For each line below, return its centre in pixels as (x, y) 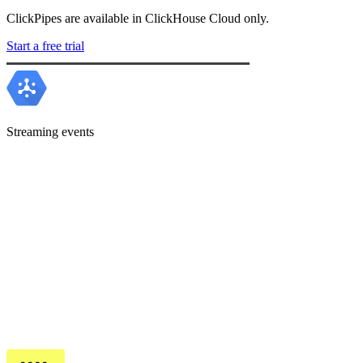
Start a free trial (45, 46)
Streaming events (50, 132)
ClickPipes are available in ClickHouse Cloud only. (138, 19)
